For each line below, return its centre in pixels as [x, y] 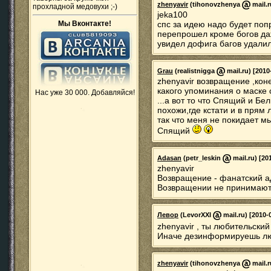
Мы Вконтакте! [85, 24]
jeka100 [172, 15]
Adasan [169, 158]
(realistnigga [195, 71]
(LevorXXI [196, 215]
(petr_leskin [202, 158]
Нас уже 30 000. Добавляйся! [85, 93]
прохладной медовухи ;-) [75, 7]
